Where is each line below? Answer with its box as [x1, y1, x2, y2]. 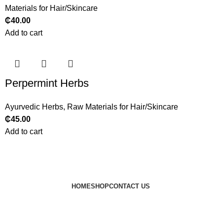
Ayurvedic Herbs [5, 103, 64, 111]
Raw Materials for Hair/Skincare [67, 103, 179, 111]
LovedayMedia [83, 206, 138, 215]
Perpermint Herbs [5, 77, 89, 90]
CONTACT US [109, 183, 150, 190]
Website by [152, 194, 194, 203]
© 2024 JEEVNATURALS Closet [27, 194, 148, 203]
